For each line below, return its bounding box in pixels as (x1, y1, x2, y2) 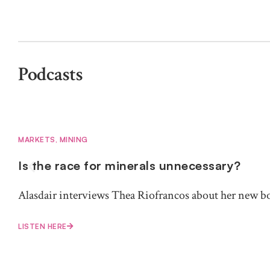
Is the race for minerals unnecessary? (18, 158, 241, 174)
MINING (59, 135, 88, 145)
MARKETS (18, 135, 55, 145)
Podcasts (18, 62, 83, 87)
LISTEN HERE (18, 222, 67, 231)
